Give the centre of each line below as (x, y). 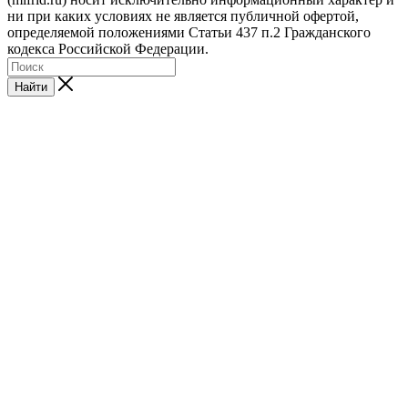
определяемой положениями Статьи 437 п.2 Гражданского (189, 32)
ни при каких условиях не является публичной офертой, (183, 15)
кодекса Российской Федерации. (108, 48)
